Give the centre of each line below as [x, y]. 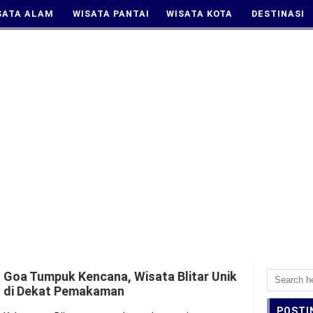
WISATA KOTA [199, 14]
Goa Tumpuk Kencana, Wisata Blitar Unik [120, 276]
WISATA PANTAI [111, 14]
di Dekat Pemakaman [64, 291]
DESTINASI [278, 14]
